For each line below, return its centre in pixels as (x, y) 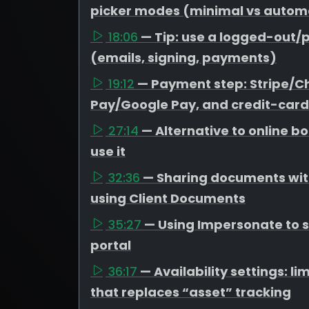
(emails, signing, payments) (183, 58)
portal (111, 245)
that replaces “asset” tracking (191, 292)
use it (108, 151)
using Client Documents (168, 198)
